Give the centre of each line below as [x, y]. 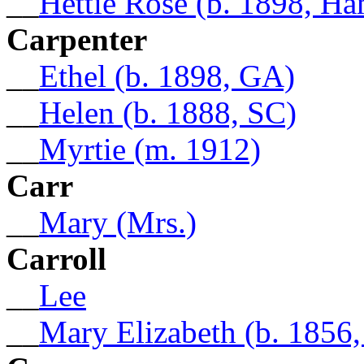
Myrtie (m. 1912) [150, 149]
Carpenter [77, 39]
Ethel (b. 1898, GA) [167, 76]
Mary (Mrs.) [118, 222]
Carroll [56, 258]
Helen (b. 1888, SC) [168, 112]
